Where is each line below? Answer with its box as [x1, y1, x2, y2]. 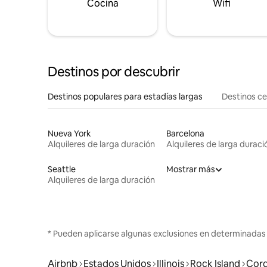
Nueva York [48, 128, 91, 139]
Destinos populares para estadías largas [48, 91, 203, 102]
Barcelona [166, 128, 204, 139]
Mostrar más [166, 163, 215, 175]
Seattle [48, 163, 76, 175]
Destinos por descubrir [48, 63, 180, 80]
